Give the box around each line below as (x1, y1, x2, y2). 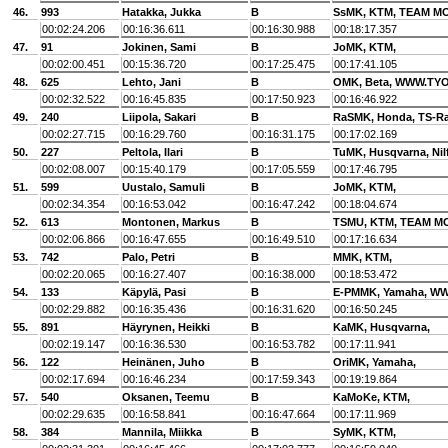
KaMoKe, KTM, (333, 391, 410, 403)
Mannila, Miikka (122, 426, 202, 438)
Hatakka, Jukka (122, 6, 201, 18)
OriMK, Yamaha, (333, 356, 416, 368)
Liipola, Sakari (122, 111, 196, 123)
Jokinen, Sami (122, 41, 196, 53)
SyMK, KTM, (333, 426, 396, 438)
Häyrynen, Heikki (122, 321, 210, 333)
